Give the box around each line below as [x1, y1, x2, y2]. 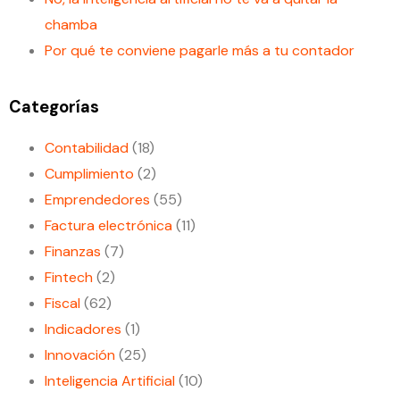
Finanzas [45, 241, 101, 261]
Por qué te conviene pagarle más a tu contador [45, 41, 354, 61]
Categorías [9, 96, 99, 118]
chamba [45, 15, 97, 35]
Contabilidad [45, 137, 129, 157]
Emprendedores [45, 189, 150, 209]
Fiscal [45, 293, 80, 312]
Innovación [45, 345, 115, 364]
